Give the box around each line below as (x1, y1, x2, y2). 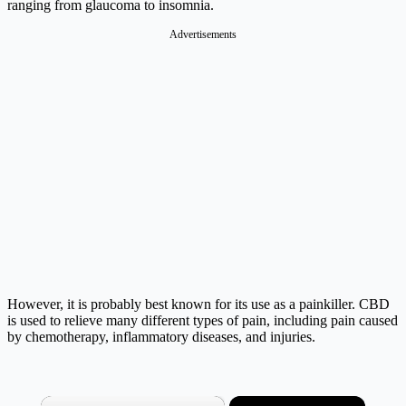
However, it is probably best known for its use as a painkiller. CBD (7, 296, 390, 313)
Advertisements (169, 28, 237, 42)
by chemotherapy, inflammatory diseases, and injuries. (7, 329, 315, 345)
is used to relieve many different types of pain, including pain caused (7, 313, 398, 329)
